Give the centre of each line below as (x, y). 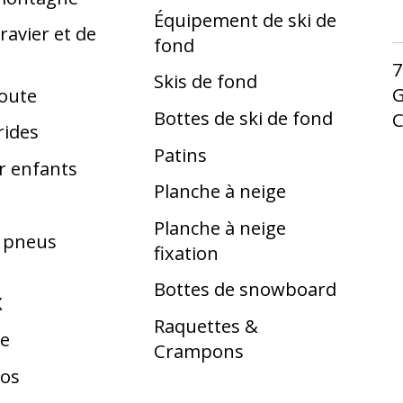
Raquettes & (206, 325)
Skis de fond (205, 81)
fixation (186, 252)
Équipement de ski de (245, 19)
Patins (180, 154)
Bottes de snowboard (245, 289)
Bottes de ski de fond (243, 117)
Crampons (198, 350)
